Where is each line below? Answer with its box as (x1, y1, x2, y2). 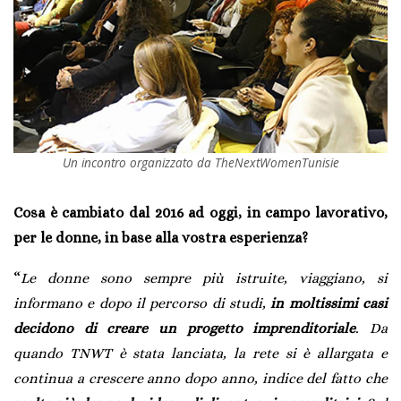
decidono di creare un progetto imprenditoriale (13, 320, 356, 337)
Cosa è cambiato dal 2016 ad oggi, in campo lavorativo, (13, 204, 388, 222)
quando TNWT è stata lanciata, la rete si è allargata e (13, 345, 388, 363)
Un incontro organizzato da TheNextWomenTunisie (62, 154, 339, 172)
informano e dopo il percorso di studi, (13, 294, 271, 312)
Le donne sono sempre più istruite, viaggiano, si (21, 269, 388, 287)
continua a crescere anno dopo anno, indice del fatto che (13, 370, 388, 388)
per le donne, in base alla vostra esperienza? (13, 229, 308, 247)
